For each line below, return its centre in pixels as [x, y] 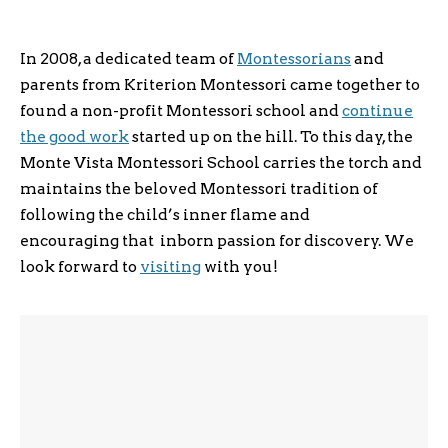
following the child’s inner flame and [165, 214]
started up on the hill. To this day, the [271, 136]
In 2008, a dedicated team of [128, 58]
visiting [170, 266]
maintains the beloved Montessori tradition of [199, 188]
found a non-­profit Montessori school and [181, 110]
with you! [239, 266]
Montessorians [294, 58]
